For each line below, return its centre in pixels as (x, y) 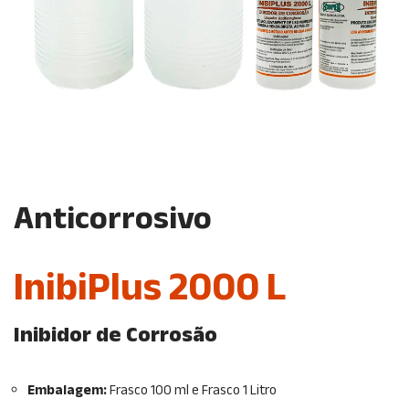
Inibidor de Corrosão (115, 336)
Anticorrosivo (113, 220)
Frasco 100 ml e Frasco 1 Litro (193, 391)
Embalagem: (68, 391)
